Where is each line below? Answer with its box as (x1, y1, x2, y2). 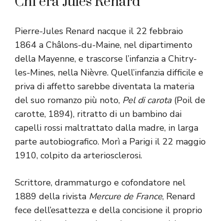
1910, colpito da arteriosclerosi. (15, 149, 142, 162)
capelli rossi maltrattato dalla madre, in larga (15, 122, 198, 134)
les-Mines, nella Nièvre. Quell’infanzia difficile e (15, 67, 203, 79)
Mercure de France (89, 190, 162, 203)
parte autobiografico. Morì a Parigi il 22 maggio (15, 136, 206, 148)
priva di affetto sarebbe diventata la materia (15, 80, 194, 93)
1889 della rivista (15, 190, 89, 203)
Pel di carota (122, 94, 172, 107)
